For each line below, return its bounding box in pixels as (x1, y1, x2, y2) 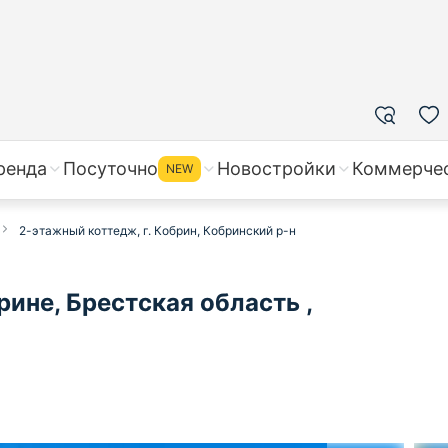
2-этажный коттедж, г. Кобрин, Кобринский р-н (19, 223, 296, 238)
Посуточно (63, 158, 158, 179)
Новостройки (217, 158, 336, 179)
